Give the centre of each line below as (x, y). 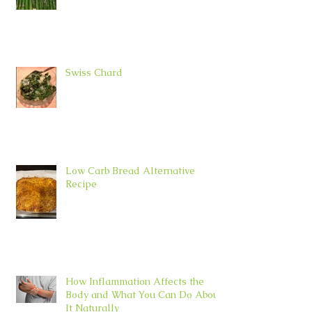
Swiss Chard (94, 72)
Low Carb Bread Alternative (130, 170)
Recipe (81, 184)
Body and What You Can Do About (144, 294)
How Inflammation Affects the (135, 281)
